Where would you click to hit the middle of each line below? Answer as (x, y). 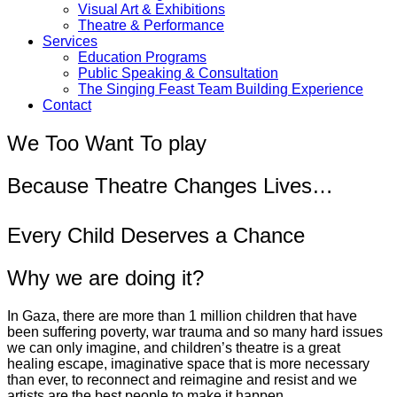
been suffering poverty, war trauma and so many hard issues (195, 331)
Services (70, 41)
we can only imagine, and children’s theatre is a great (174, 347)
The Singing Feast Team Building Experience (221, 89)
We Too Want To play (107, 143)
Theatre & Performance (151, 25)
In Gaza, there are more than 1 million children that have (182, 315)
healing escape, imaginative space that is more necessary (188, 363)
